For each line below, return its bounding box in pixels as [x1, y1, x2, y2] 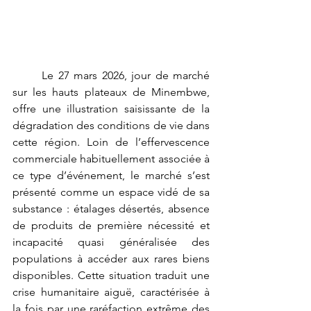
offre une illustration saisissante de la [12, 101, 210, 115]
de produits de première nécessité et [12, 218, 210, 232]
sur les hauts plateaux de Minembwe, [12, 85, 210, 99]
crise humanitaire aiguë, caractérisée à [12, 285, 210, 299]
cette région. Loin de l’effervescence [12, 135, 210, 149]
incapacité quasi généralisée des [12, 235, 210, 249]
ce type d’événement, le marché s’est [12, 168, 210, 182]
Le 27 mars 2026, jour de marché [12, 68, 42, 82]
